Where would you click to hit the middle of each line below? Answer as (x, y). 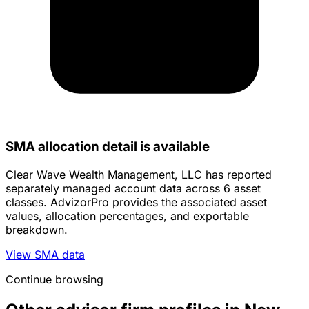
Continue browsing (54, 280)
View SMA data (45, 255)
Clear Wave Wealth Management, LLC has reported (139, 175)
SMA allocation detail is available (108, 147)
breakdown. (37, 230)
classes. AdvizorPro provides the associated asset (136, 202)
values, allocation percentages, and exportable (127, 216)
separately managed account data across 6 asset (133, 189)
